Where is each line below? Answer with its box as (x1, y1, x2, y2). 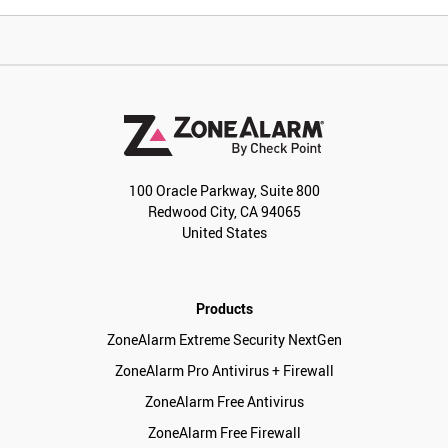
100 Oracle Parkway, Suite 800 (128, 181, 320, 200)
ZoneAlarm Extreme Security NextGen (106, 330, 342, 349)
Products (195, 299, 253, 318)
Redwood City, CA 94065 (147, 202, 301, 221)
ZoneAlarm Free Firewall (147, 423, 301, 442)
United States (181, 223, 267, 242)
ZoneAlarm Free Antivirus (144, 392, 304, 411)
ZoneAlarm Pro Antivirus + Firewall (114, 361, 334, 380)
